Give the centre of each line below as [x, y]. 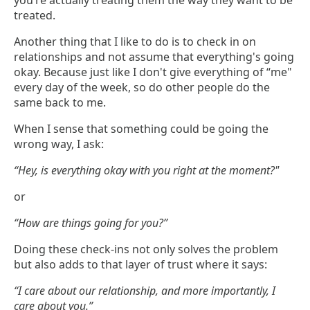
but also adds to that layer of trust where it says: [140, 265]
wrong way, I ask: [59, 144]
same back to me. [60, 103]
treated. [35, 16]
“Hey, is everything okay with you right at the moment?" [146, 171]
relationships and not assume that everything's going [154, 57]
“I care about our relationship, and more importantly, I [145, 291]
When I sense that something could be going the [141, 129]
